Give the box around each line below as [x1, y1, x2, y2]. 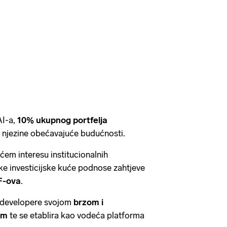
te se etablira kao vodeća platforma [8, 210, 144, 220]
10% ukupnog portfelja [17, 115, 107, 125]
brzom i [71, 197, 103, 207]
